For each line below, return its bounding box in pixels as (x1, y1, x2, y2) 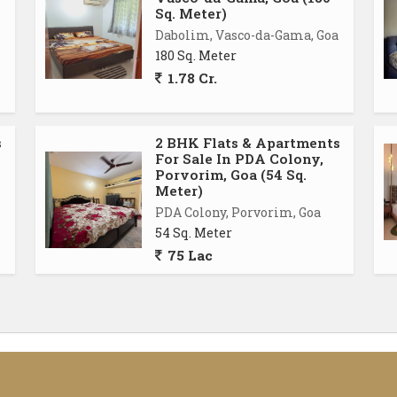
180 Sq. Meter (155, 47, 237, 64)
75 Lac (164, 246, 213, 264)
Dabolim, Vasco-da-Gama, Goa (155, 27, 339, 43)
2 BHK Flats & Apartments (155, 134, 340, 152)
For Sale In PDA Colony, (155, 150, 323, 167)
